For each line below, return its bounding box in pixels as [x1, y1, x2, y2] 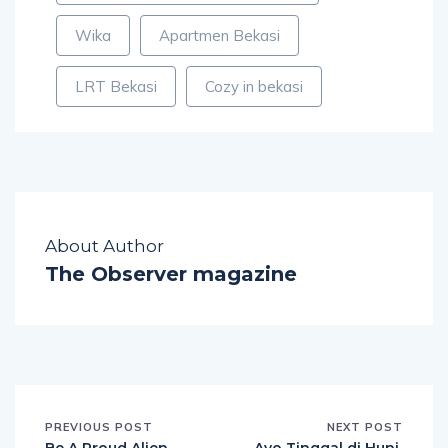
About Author [45, 236, 164, 257]
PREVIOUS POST [45, 420, 153, 435]
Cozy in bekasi [205, 77, 303, 97]
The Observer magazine [45, 262, 297, 287]
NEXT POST [327, 420, 403, 435]
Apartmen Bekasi [159, 26, 280, 46]
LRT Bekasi [75, 77, 157, 97]
